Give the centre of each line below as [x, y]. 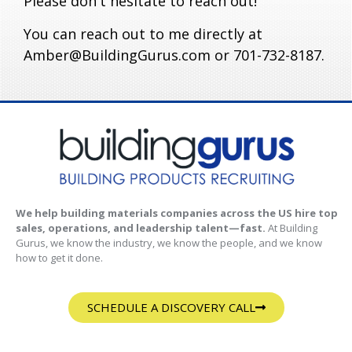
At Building [291, 227]
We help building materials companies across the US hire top [177, 213]
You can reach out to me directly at [143, 33]
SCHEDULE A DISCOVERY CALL [171, 308]
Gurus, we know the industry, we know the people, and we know [169, 242]
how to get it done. [59, 257]
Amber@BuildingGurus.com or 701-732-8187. [174, 55]
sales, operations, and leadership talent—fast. [141, 227]
